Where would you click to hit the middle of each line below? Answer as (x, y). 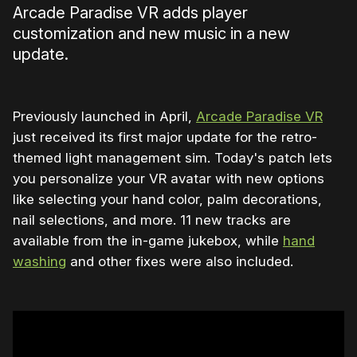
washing (39, 262)
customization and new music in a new (151, 34)
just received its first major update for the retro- (165, 137)
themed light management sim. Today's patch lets (173, 158)
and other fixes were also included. (180, 262)
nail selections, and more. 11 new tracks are (152, 220)
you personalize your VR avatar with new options (169, 179)
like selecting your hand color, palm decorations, (167, 200)
